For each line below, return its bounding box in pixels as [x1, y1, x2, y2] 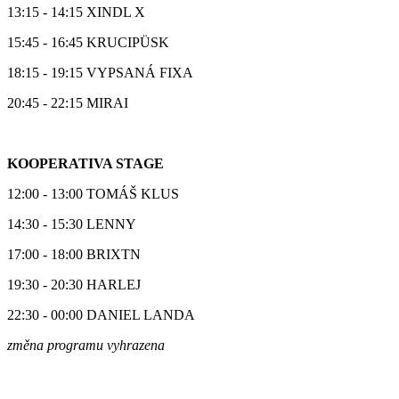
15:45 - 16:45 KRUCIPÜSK [7, 34, 169, 50]
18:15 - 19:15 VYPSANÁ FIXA [7, 64, 193, 80]
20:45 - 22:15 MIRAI [7, 94, 128, 110]
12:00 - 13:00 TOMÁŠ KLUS [7, 185, 179, 201]
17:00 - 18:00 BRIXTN [7, 246, 141, 262]
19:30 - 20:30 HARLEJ [7, 276, 141, 292]
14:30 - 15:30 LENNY [7, 216, 136, 232]
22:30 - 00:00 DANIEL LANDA [7, 306, 195, 322]
